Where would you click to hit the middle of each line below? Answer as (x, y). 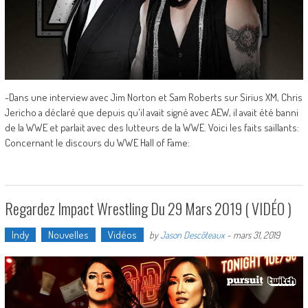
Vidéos (122, 235)
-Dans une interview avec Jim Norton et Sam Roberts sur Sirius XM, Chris (153, 98)
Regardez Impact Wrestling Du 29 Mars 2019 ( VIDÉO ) (148, 209)
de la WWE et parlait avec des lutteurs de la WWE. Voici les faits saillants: (152, 128)
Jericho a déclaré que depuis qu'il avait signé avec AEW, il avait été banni (151, 113)
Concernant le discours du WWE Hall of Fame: (97, 143)
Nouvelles (68, 235)
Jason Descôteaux (192, 235)
